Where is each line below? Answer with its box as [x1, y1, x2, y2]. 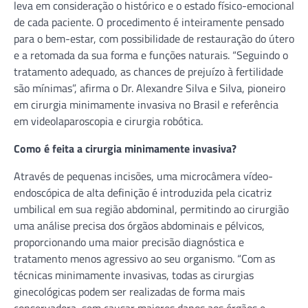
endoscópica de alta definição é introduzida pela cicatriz [14, 184, 272, 201]
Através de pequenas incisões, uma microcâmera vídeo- [14, 167, 273, 184]
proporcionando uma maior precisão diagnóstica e [14, 233, 244, 250]
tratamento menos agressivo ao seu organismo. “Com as [14, 250, 275, 267]
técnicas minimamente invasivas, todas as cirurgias [14, 266, 254, 283]
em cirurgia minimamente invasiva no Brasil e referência [14, 96, 278, 113]
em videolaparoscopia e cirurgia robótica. [14, 112, 203, 129]
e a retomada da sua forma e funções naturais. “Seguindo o [14, 46, 288, 63]
